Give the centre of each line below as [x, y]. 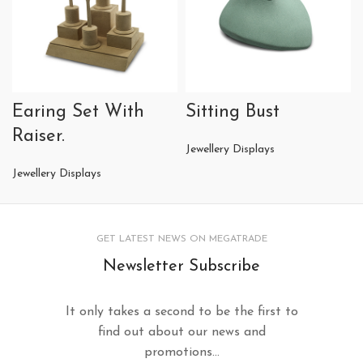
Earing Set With [78, 113]
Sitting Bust [233, 113]
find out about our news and [181, 333]
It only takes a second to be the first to [181, 312]
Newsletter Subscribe [181, 267]
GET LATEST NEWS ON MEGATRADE [181, 239]
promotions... [181, 353]
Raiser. [38, 137]
